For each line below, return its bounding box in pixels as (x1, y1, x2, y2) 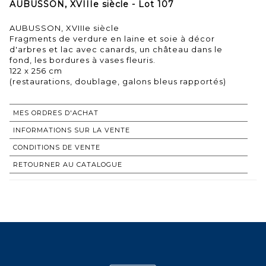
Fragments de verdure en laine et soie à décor (9, 33, 215, 43)
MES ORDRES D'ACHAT (13, 108, 99, 117)
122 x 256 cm (9, 65, 62, 75)
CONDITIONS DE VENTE (13, 142, 100, 151)
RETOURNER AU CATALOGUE (13, 160, 122, 169)
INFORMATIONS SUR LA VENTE (13, 125, 130, 134)
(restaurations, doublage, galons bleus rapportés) (9, 76, 226, 86)
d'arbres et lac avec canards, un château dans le (9, 44, 223, 54)
